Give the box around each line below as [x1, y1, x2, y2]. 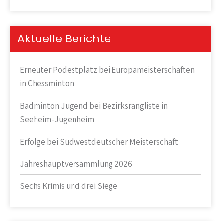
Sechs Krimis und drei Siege [20, 181, 117, 192]
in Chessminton [20, 78, 74, 89]
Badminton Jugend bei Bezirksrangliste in [20, 100, 168, 111]
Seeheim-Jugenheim [20, 114, 94, 125]
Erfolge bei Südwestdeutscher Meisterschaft [20, 136, 178, 147]
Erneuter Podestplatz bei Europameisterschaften [20, 64, 195, 75]
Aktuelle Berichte [17, 31, 111, 47]
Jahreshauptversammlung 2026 [20, 158, 132, 170]
